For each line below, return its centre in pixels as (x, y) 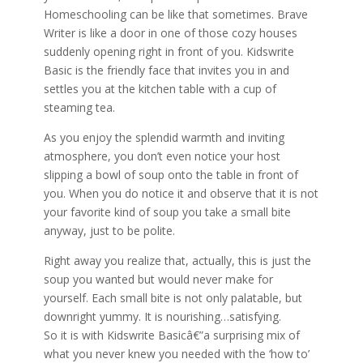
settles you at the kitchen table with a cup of (160, 88)
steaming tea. (79, 107)
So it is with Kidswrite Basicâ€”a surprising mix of (171, 335)
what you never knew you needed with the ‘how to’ (176, 353)
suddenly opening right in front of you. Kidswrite (169, 51)
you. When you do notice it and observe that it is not (181, 193)
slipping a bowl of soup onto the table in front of (171, 174)
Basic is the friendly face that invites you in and (166, 70)
